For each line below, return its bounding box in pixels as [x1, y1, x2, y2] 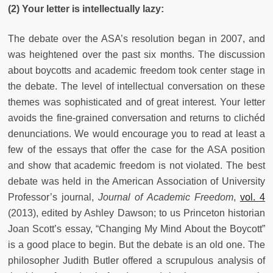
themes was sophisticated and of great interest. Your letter [8, 97, 265, 108]
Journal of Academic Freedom [98, 192, 233, 203]
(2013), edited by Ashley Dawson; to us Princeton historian [8, 208, 265, 219]
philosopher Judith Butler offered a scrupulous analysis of [8, 255, 265, 266]
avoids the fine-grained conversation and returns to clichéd [8, 113, 265, 124]
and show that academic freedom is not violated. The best [8, 160, 265, 171]
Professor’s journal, [8, 192, 99, 203]
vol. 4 [239, 192, 266, 203]
